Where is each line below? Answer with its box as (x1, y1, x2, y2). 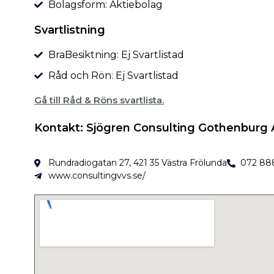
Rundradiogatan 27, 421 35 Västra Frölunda (48, 157, 227, 169)
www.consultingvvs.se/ (48, 170, 146, 182)
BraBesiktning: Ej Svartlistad (48, 49, 184, 61)
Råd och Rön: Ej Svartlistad (48, 70, 179, 82)
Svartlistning (34, 23, 105, 37)
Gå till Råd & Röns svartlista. (34, 94, 164, 106)
